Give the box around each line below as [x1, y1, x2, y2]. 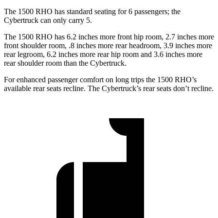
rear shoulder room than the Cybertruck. [4, 59, 127, 68]
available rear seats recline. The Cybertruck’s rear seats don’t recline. [4, 84, 214, 93]
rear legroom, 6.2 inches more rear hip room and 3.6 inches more [4, 50, 202, 59]
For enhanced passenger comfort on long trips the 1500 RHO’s [4, 75, 197, 84]
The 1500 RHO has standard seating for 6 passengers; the [4, 7, 181, 16]
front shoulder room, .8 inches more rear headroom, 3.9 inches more [4, 41, 212, 50]
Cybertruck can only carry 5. [4, 16, 92, 25]
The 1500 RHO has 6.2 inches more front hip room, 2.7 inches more [4, 33, 214, 41]
